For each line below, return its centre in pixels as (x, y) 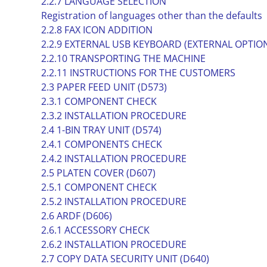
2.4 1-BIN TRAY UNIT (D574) (101, 130)
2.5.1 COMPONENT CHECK (99, 187)
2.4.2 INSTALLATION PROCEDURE (114, 159)
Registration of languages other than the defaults (151, 15)
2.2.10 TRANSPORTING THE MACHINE (123, 58)
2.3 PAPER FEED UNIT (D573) (104, 87)
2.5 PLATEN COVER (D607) (98, 173)
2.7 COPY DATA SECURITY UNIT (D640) (125, 259)
